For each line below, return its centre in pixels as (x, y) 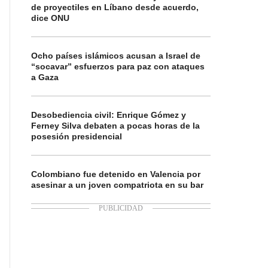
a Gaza (45, 77)
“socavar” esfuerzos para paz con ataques (118, 66)
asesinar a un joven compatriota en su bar (117, 185)
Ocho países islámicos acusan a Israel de (116, 56)
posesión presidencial (77, 136)
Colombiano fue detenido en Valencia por (116, 174)
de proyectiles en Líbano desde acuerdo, (115, 7)
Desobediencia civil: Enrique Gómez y (109, 115)
